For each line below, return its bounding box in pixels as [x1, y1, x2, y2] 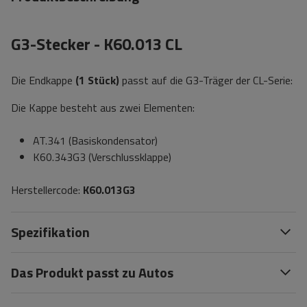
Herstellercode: [11, 182, 83, 198]
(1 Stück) [75, 72, 119, 88]
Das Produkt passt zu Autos [11, 262, 173, 283]
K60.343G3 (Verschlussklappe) [33, 149, 171, 165]
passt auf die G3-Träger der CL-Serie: [119, 72, 293, 88]
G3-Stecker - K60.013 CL [11, 32, 182, 56]
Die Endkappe [11, 72, 75, 88]
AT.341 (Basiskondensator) [33, 132, 158, 149]
